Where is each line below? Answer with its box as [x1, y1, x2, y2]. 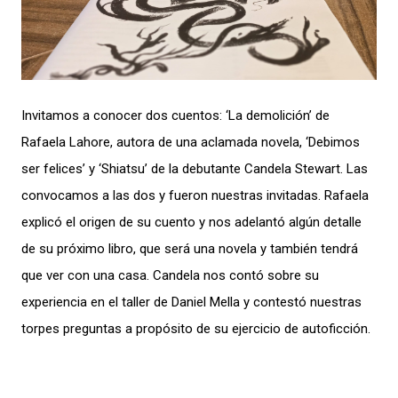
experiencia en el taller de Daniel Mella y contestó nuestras [21, 294, 362, 310]
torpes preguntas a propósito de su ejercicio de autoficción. [21, 321, 370, 337]
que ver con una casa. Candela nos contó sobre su [21, 267, 319, 283]
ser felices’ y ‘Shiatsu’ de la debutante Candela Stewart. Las [21, 161, 368, 177]
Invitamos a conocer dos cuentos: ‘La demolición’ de [21, 107, 330, 123]
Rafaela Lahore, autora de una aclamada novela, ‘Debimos [21, 134, 360, 150]
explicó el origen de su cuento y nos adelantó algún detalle [21, 214, 362, 230]
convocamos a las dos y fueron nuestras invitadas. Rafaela [21, 187, 369, 203]
